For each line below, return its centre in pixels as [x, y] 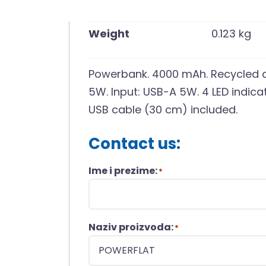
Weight [109, 33]
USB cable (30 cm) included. [163, 109]
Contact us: [135, 143]
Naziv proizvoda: [131, 227]
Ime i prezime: [123, 170]
